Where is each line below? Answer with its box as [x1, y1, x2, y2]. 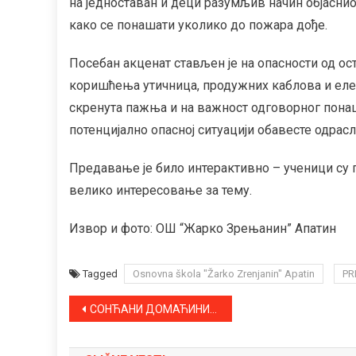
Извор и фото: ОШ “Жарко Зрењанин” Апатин [69, 220, 336, 236]
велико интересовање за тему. [69, 182, 252, 198]
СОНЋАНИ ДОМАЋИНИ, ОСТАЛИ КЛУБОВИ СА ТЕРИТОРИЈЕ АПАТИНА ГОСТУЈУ [90, 302, 210, 315]
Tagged [83, 267, 120, 280]
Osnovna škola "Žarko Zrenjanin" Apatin [133, 267, 315, 280]
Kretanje [68, 296, 161, 324]
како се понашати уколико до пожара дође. [69, 17, 327, 33]
